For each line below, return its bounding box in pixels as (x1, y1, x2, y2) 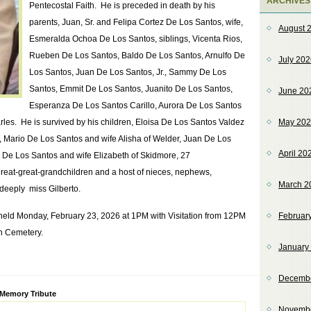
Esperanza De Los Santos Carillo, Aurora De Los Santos (29, 101, 242, 110)
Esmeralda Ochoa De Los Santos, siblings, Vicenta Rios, (29, 34, 242, 44)
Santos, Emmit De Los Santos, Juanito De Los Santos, (29, 84, 233, 94)
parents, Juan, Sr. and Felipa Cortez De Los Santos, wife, (29, 17, 243, 27)
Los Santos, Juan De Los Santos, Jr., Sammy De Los (29, 67, 226, 77)
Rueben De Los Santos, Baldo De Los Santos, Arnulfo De (29, 51, 245, 60)
